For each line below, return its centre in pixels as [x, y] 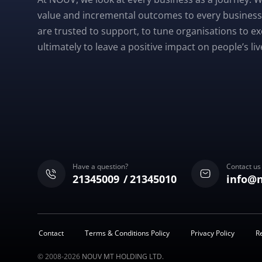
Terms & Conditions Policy [127, 233]
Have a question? [100, 166]
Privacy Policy [213, 233]
